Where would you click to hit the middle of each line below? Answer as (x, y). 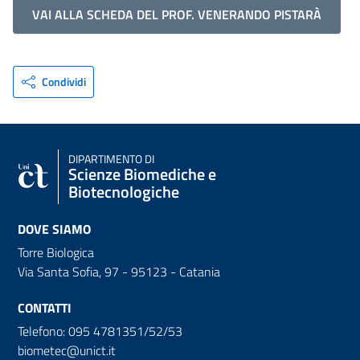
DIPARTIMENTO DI (111, 159)
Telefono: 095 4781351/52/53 (100, 331)
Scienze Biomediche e (142, 174)
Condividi (63, 81)
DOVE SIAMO (54, 229)
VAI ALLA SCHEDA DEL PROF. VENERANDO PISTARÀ (177, 14)
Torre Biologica (56, 252)
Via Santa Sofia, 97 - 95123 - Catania (119, 271)
